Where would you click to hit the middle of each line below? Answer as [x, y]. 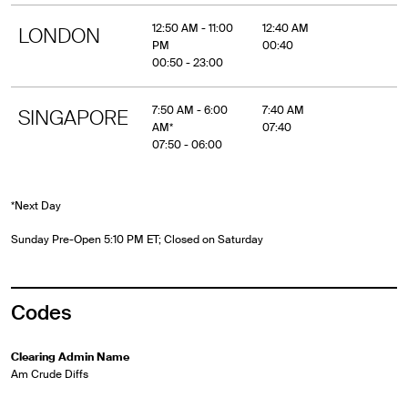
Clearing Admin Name [70, 357]
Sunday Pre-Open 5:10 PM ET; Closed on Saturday [137, 239]
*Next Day [36, 205]
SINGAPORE [73, 117]
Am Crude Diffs [50, 374]
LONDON [59, 36]
